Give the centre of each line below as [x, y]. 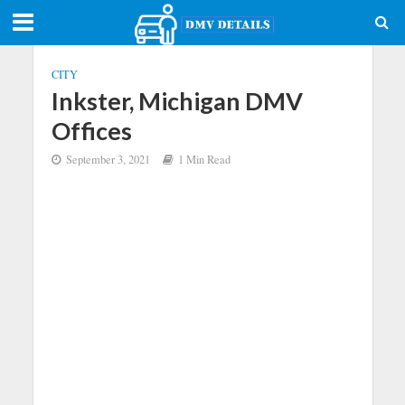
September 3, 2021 [108, 160]
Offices [91, 131]
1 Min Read [204, 160]
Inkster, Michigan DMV [177, 101]
